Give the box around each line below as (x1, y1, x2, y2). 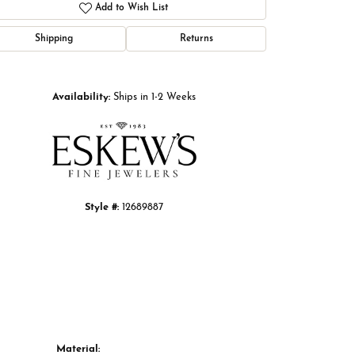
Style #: (84, 202, 119, 213)
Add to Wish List (95, 3, 169, 13)
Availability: (52, 92, 110, 103)
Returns (179, 34, 213, 44)
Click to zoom (174, 59, 232, 74)
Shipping (34, 34, 73, 44)
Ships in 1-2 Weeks (113, 92, 196, 103)
